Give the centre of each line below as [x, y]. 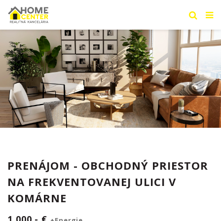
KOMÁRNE [37, 198]
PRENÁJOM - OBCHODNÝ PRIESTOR [108, 165]
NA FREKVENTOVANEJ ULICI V [92, 182]
